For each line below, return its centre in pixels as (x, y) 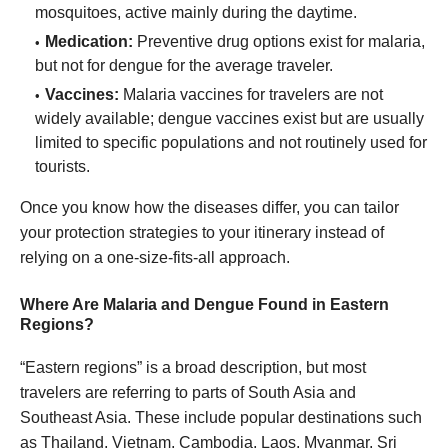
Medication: (89, 42)
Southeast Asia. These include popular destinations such (221, 418)
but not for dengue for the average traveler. (184, 66)
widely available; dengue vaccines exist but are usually (229, 119)
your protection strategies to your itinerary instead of (202, 233)
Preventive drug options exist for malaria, (279, 42)
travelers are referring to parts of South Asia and (188, 393)
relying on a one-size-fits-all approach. (155, 258)
